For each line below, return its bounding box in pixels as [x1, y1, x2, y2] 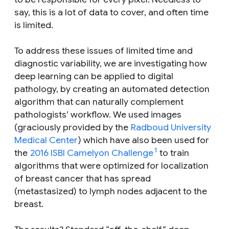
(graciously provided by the [14, 121, 130, 133]
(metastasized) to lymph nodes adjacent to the [14, 185, 207, 197]
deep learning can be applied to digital [14, 70, 173, 82]
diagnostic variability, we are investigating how [14, 57, 207, 69]
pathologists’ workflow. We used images [14, 108, 181, 120]
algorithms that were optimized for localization [14, 159, 209, 171]
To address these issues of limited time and [14, 44, 193, 56]
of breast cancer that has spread [14, 172, 151, 184]
